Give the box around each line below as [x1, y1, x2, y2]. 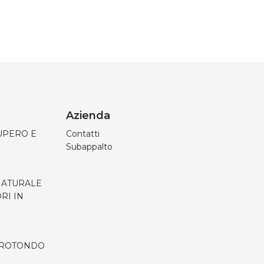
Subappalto [66, 141, 113, 152]
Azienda [66, 109, 110, 122]
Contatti [66, 128, 100, 139]
